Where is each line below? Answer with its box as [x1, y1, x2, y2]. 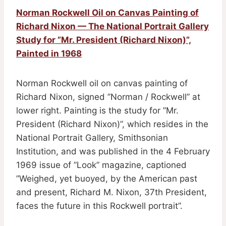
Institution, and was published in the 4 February [16, 146, 210, 156]
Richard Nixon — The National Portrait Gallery [16, 21, 209, 31]
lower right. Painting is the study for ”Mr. [16, 105, 179, 116]
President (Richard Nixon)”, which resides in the [16, 119, 208, 129]
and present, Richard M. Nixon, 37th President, [16, 187, 207, 197]
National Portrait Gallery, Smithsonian [16, 132, 168, 143]
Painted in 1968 [16, 48, 82, 59]
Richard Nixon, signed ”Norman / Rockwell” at [16, 91, 200, 102]
